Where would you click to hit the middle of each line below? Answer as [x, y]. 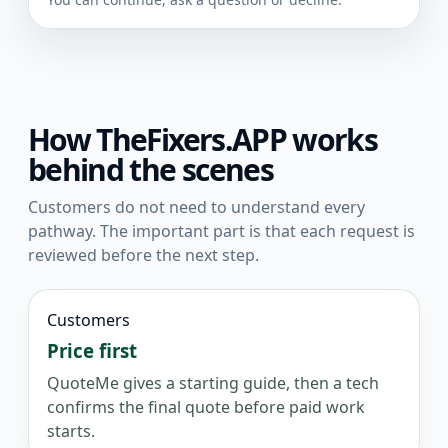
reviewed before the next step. [143, 254]
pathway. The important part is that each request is [221, 230]
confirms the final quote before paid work [206, 406]
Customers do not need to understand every [196, 206]
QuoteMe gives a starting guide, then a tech [213, 382]
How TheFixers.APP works [203, 139]
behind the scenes [150, 169]
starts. [71, 430]
